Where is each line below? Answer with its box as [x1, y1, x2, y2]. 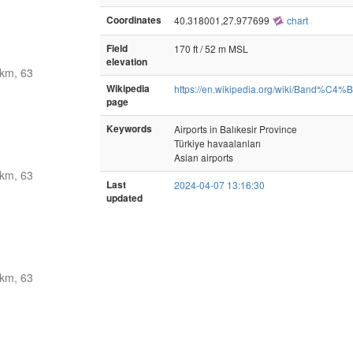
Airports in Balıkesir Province [174, 121, 297, 136]
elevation [106, 54, 147, 69]
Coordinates [106, 13, 162, 27]
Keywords [106, 121, 152, 136]
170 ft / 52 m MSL [174, 41, 248, 55]
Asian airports [174, 150, 233, 164]
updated [106, 191, 143, 205]
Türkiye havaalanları [174, 136, 261, 150]
